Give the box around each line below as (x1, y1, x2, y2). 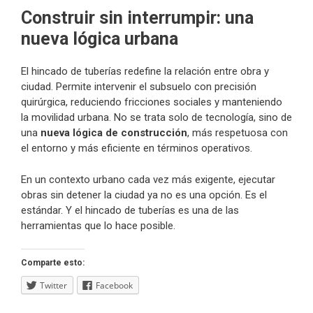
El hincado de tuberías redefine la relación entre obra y (21, 65, 269, 78)
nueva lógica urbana (21, 29, 178, 50)
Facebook (96, 279, 133, 292)
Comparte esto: (21, 258, 85, 268)
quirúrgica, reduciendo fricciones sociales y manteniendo (21, 96, 282, 109)
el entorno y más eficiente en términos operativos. (21, 142, 252, 155)
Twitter (40, 279, 67, 292)
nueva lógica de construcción (41, 126, 187, 140)
